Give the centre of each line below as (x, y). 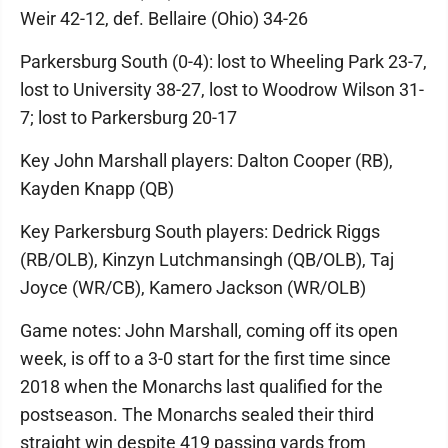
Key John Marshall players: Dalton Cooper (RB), (206, 160)
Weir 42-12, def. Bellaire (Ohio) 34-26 (164, 18)
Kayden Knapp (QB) (97, 188)
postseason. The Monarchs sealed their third (197, 414)
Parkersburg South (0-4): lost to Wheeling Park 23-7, (223, 61)
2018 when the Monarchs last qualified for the (201, 386)
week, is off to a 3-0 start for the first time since (205, 358)
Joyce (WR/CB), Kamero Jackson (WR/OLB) (193, 287)
